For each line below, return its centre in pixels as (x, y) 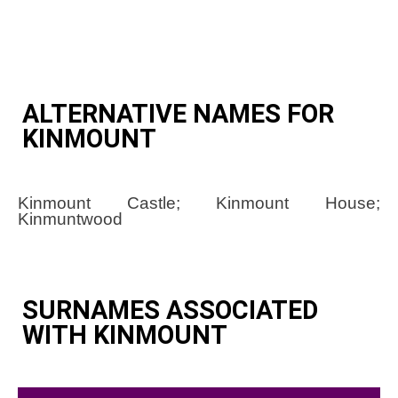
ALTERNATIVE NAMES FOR (178, 114)
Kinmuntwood (70, 219)
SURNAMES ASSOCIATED (170, 310)
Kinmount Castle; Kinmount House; (199, 203)
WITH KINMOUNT (125, 335)
